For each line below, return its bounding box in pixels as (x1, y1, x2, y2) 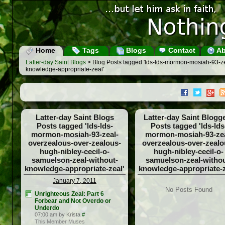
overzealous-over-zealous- (28, 139, 121, 148)
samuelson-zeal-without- (31, 156, 118, 165)
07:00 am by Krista (35, 211, 80, 218)
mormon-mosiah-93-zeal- (31, 130, 119, 139)
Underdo (35, 204, 59, 212)
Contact (166, 46, 195, 54)
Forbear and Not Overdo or (35, 197, 111, 205)
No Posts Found (165, 186, 212, 194)
